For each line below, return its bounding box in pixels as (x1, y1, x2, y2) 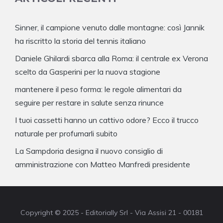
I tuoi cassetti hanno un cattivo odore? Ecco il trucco (15, 115, 199, 125)
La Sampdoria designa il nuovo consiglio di (15, 146, 163, 156)
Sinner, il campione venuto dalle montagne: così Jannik (15, 22, 205, 33)
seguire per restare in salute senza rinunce (15, 98, 164, 108)
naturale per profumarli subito (15, 128, 117, 139)
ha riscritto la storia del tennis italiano (15, 36, 146, 46)
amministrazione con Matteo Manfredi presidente (15, 159, 190, 170)
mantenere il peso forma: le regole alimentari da (15, 84, 182, 95)
